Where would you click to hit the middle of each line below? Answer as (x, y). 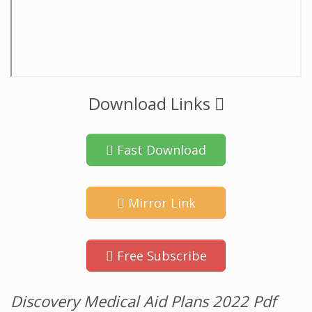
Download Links (151, 103)
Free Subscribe (160, 256)
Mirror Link (160, 203)
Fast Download (160, 150)
